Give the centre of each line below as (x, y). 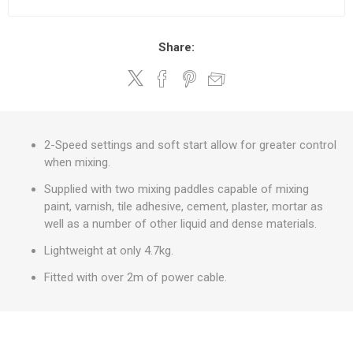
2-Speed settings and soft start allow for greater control (190, 145)
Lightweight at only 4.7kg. (109, 251)
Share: (176, 47)
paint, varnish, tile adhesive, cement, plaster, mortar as (184, 206)
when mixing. (77, 162)
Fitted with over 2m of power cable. (136, 277)
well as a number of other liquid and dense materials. (180, 224)
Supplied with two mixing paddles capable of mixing (176, 189)
